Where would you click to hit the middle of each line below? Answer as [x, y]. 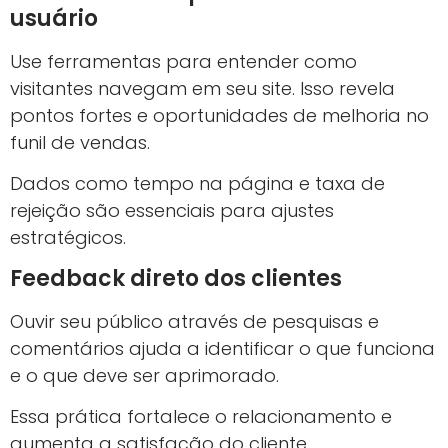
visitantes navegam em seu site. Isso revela [202, 88]
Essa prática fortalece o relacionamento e [201, 417]
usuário [54, 18]
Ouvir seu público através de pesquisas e [194, 321]
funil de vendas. [80, 142]
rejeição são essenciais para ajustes [172, 211]
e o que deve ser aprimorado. [144, 375]
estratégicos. [68, 238]
